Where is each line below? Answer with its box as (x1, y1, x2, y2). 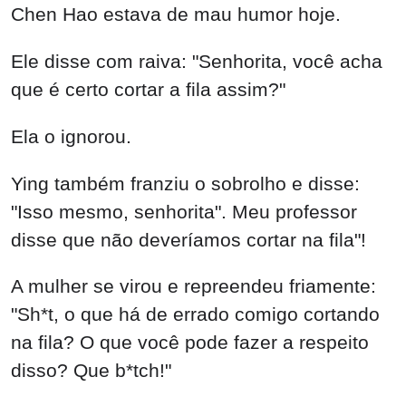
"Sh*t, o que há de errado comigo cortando (11, 304, 380, 325)
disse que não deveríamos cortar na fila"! (11, 228, 366, 250)
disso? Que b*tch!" (11, 360, 171, 382)
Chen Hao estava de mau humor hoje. (11, 4, 341, 25)
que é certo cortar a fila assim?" (11, 79, 285, 100)
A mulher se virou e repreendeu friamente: (11, 275, 376, 297)
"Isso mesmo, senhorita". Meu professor (11, 200, 357, 222)
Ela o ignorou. (11, 125, 131, 147)
